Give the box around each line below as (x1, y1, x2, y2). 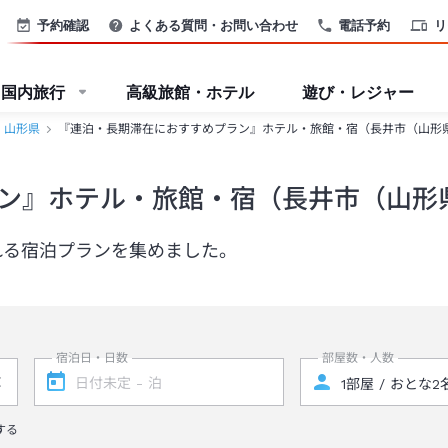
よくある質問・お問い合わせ (129, 16, 298, 33)
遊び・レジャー (302, 82, 414, 102)
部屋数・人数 (322, 351, 395, 365)
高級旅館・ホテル (126, 82, 254, 102)
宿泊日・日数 (55, 351, 128, 365)
